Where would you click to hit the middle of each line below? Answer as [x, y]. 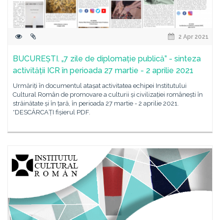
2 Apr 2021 [193, 37]
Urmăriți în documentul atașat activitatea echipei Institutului [100, 86]
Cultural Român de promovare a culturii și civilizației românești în [108, 95]
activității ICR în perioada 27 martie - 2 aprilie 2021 [103, 70]
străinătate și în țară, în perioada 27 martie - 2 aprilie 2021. [96, 103]
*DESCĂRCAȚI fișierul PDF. [52, 112]
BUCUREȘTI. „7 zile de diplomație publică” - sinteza [107, 59]
